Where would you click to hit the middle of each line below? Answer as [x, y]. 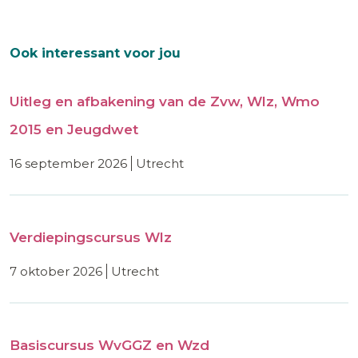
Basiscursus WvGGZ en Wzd [109, 345]
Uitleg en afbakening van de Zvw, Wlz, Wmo [165, 101]
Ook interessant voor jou [95, 53]
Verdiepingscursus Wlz [91, 237]
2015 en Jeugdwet [74, 129]
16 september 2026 [68, 163]
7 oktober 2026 [56, 271]
